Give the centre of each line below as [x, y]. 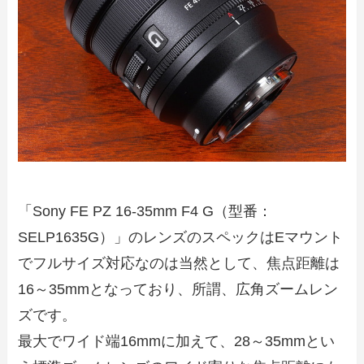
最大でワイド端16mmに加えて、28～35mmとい [177, 342]
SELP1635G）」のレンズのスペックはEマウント [181, 238]
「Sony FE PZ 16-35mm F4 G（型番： [145, 212]
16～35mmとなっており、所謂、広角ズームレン [178, 290]
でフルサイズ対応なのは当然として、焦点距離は [179, 264]
